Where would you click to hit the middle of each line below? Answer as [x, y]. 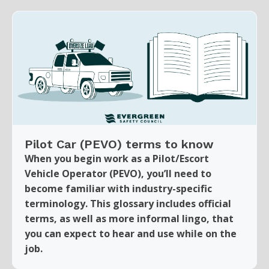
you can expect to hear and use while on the [131, 233]
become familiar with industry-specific [118, 188]
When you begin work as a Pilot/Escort [117, 158]
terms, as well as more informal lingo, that [129, 218]
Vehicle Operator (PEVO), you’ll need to [118, 173]
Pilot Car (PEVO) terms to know [119, 144]
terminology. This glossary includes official [128, 203]
